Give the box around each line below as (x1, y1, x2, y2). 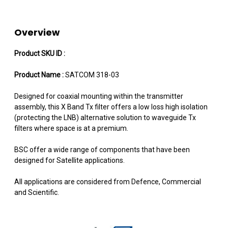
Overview (14, 25, 60, 39)
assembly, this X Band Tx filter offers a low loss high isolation (14, 102, 208, 111)
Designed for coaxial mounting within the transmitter (14, 92, 183, 100)
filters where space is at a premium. (14, 124, 128, 132)
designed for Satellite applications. (14, 156, 125, 164)
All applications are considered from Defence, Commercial (14, 177, 201, 186)
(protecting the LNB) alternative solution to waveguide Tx (14, 113, 196, 122)
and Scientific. (14, 188, 59, 196)
